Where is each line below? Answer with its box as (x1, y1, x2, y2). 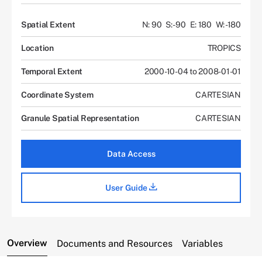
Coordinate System (21, 89, 94, 99)
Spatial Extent (21, 19, 75, 29)
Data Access (106, 149, 156, 158)
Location (21, 43, 54, 53)
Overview (7, 237, 47, 249)
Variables (182, 237, 223, 249)
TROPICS (207, 43, 241, 53)
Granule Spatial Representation (21, 113, 139, 123)
